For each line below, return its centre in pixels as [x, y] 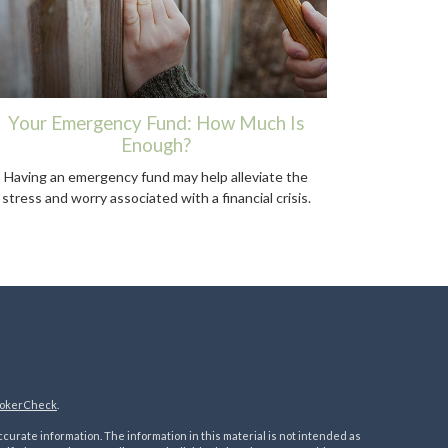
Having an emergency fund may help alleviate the [156, 177]
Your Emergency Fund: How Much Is [156, 123]
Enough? [156, 145]
